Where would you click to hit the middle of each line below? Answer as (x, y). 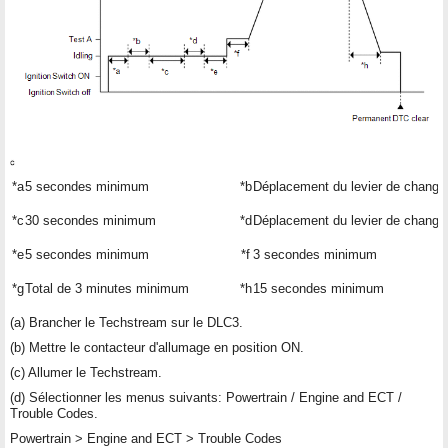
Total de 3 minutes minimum (107, 288)
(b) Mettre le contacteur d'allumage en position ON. (157, 347)
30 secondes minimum (90, 220)
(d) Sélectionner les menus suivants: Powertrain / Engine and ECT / (206, 397)
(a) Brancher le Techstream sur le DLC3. (126, 322)
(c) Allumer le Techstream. (86, 372)
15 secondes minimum (318, 288)
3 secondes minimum (315, 254)
